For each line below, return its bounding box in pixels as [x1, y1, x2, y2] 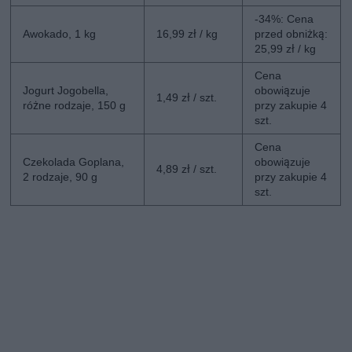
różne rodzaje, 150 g [23, 99, 126, 112]
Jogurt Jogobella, [23, 84, 109, 97]
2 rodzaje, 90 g [23, 170, 98, 184]
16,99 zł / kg [156, 27, 218, 41]
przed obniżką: [255, 27, 328, 41]
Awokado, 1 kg [23, 27, 97, 41]
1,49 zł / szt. [156, 91, 218, 104]
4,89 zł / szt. [156, 163, 218, 176]
